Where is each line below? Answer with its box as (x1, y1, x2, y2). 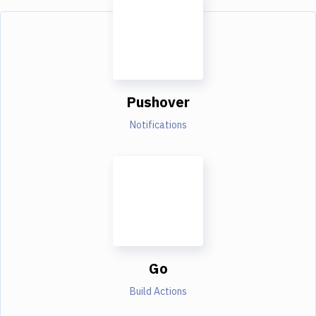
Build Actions (129, 284, 187, 298)
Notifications (129, 118, 187, 131)
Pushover (126, 92, 190, 111)
